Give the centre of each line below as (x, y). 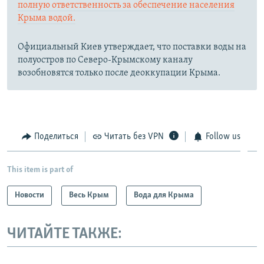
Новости (29, 195)
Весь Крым (89, 195)
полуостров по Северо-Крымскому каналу (105, 60)
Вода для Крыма (164, 195)
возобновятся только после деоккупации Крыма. (119, 73)
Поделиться (56, 137)
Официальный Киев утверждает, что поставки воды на (132, 47)
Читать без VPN (134, 137)
